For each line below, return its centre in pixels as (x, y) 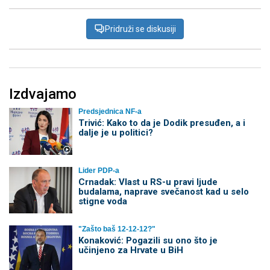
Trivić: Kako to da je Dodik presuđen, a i (162, 123)
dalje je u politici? (115, 133)
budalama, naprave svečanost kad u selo (163, 191)
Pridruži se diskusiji (140, 29)
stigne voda (102, 201)
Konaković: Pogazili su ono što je (148, 241)
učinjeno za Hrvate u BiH (130, 250)
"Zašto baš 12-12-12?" (117, 229)
